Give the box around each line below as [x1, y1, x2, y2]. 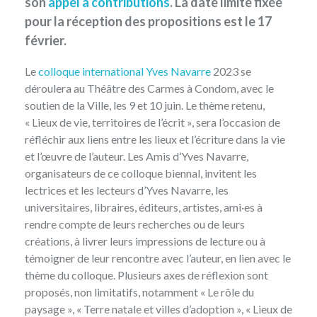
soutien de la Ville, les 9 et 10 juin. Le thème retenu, [25, 98, 265, 113]
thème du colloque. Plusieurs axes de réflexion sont [25, 268, 268, 282]
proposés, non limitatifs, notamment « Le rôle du [25, 285, 254, 299]
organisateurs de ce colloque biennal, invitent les [25, 166, 257, 180]
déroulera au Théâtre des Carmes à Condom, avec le [25, 81, 274, 96]
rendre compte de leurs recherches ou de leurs [25, 217, 245, 231]
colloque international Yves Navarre [38, 64, 211, 79]
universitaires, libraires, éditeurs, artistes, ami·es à [25, 200, 263, 214]
